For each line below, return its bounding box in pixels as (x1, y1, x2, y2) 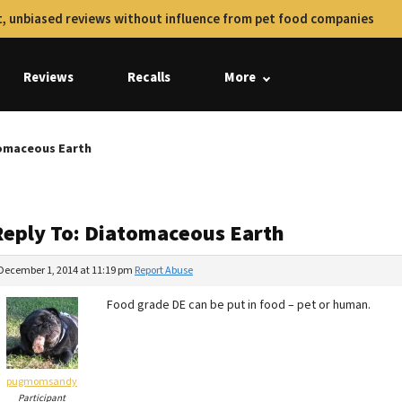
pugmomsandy (6, 374, 77, 389)
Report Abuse (135, 263, 193, 278)
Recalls (127, 68, 170, 87)
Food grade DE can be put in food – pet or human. (107, 296, 371, 314)
